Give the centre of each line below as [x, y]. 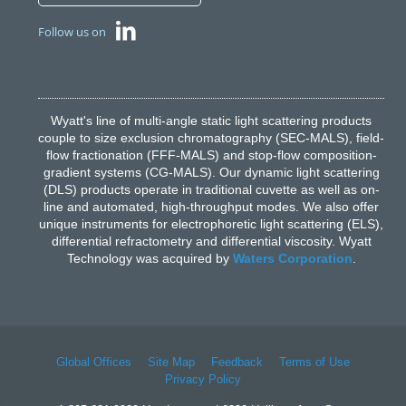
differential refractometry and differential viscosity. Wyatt [211, 242]
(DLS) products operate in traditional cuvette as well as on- [211, 190]
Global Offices [94, 362]
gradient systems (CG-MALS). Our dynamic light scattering [211, 173]
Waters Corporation [292, 259]
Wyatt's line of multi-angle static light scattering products [211, 121]
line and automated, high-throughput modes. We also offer [211, 207]
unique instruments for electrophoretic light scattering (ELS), [211, 224]
